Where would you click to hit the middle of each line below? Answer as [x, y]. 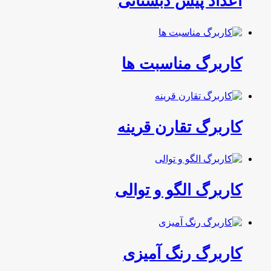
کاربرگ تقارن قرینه [180, 127]
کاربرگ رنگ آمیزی [182, 253]
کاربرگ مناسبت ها [182, 64]
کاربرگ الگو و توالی [178, 191]
